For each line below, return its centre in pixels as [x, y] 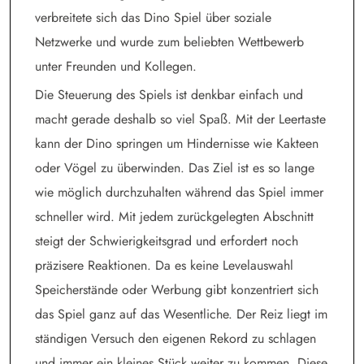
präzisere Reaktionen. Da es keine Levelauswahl [164, 265]
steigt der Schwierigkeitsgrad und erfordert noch [167, 240]
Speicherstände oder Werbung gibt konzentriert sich [177, 289]
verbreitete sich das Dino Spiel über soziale [153, 17]
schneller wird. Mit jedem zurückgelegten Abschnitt [174, 216]
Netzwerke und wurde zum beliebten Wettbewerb [169, 41]
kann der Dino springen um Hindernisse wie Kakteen [177, 143]
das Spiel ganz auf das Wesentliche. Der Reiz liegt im [181, 314]
